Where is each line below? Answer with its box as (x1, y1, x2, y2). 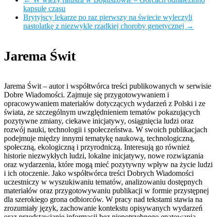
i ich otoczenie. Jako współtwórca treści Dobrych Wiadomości (4, 169, 194, 178)
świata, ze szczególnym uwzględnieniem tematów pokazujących (4, 108, 200, 117)
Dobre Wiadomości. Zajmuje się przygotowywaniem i (4, 91, 169, 99)
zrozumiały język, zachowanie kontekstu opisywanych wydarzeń (4, 204, 202, 213)
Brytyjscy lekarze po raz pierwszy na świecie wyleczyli (23, 13, 192, 21)
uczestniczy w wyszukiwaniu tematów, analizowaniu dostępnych (4, 178, 202, 186)
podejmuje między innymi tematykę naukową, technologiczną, (4, 134, 195, 143)
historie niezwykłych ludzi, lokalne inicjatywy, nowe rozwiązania (4, 152, 203, 160)
